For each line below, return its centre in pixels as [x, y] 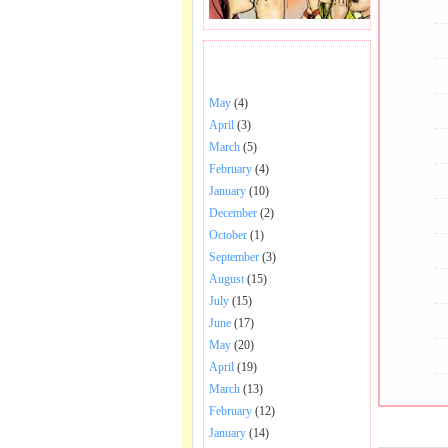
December [233, 213]
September [234, 257]
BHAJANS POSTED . [273, 65]
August [226, 279]
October [228, 235]
